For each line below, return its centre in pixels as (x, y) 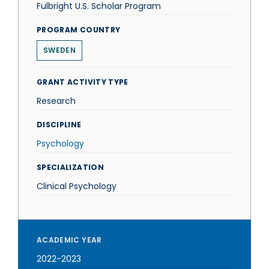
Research (56, 101)
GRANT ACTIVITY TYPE (83, 82)
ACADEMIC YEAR (69, 240)
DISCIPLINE (59, 125)
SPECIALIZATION (70, 167)
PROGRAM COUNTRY (79, 30)
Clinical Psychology (77, 186)
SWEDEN (59, 50)
